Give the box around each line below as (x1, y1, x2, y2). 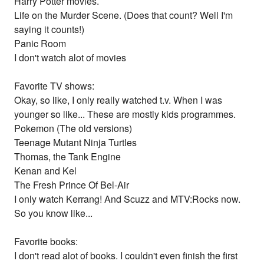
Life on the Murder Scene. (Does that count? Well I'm (14, 8, 233, 22)
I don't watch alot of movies (14, 51, 127, 65)
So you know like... (14, 206, 93, 220)
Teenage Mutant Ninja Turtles (14, 136, 137, 150)
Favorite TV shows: (14, 79, 95, 93)
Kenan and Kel (14, 164, 77, 178)
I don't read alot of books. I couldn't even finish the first (14, 249, 238, 263)
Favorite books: (14, 235, 78, 249)
